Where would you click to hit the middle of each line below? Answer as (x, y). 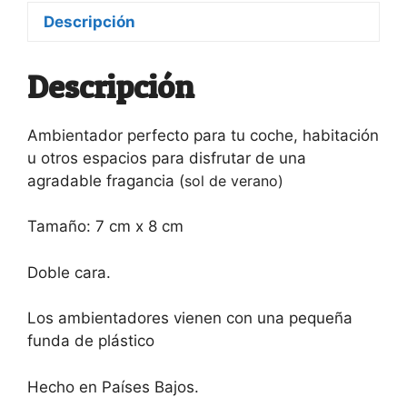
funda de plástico (91, 341)
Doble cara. (69, 272)
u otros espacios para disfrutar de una (167, 158)
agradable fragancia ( (106, 180)
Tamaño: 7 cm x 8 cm (105, 227)
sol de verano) (234, 180)
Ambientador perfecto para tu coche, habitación (203, 135)
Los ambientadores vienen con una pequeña (190, 318)
